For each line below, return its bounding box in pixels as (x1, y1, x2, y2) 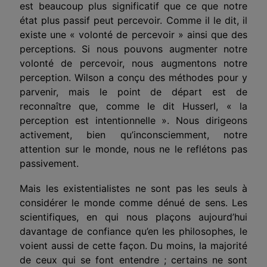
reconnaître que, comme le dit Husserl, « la (20, 100, 247, 112)
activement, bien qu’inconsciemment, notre (20, 128, 247, 141)
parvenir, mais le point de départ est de (20, 85, 247, 98)
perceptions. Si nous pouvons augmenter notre (20, 42, 247, 55)
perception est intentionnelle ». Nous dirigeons (20, 114, 247, 126)
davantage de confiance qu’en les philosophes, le (20, 225, 247, 237)
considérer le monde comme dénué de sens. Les (20, 196, 247, 209)
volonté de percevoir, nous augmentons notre (20, 57, 247, 69)
